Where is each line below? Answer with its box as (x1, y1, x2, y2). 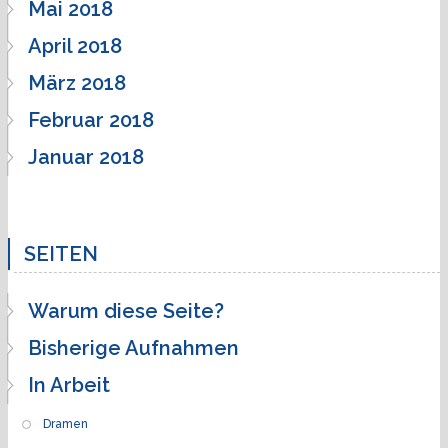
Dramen (43, 416, 88, 431)
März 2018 (28, 70, 126, 95)
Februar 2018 (28, 107, 154, 132)
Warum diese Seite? (28, 298, 224, 323)
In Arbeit (28, 372, 110, 397)
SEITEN (24, 241, 98, 266)
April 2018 (28, 33, 122, 58)
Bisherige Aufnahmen (28, 335, 239, 360)
